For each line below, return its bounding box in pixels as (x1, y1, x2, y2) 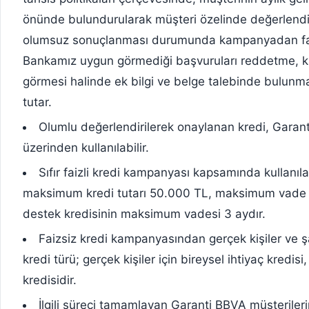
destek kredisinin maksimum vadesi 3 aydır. (23, 207, 266, 221)
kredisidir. (23, 273, 77, 288)
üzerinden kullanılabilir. (23, 141, 149, 155)
